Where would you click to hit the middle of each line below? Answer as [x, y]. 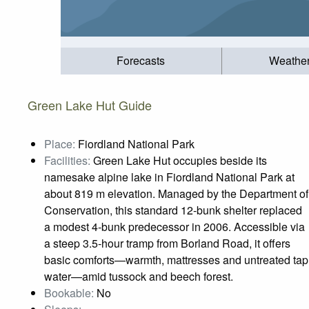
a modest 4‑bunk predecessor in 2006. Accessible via [175, 226]
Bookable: [69, 292]
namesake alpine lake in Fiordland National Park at [169, 177]
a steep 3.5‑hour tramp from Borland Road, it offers [167, 243]
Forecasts [141, 61]
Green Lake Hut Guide [90, 104]
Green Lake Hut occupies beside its [179, 160]
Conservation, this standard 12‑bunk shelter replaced [173, 210]
